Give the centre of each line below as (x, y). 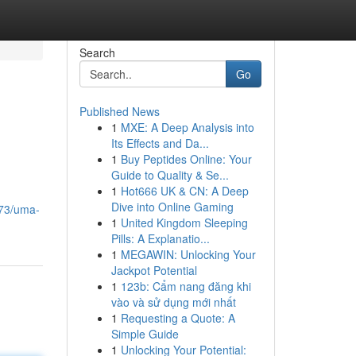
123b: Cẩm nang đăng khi (186, 286)
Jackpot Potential (154, 270)
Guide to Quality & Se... (170, 175)
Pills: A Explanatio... (160, 238)
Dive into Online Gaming (172, 207)
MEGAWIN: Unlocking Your (188, 254)
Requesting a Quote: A (178, 318)
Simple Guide (145, 334)
